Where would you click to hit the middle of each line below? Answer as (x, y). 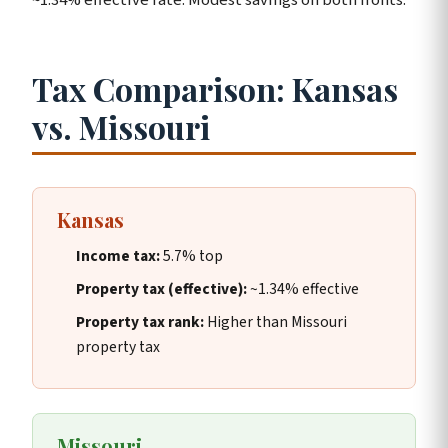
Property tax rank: (140, 322)
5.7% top (192, 256)
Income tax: (118, 256)
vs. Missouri (121, 126)
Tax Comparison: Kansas (215, 88)
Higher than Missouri (276, 322)
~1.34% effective (303, 289)
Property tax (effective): (162, 289)
